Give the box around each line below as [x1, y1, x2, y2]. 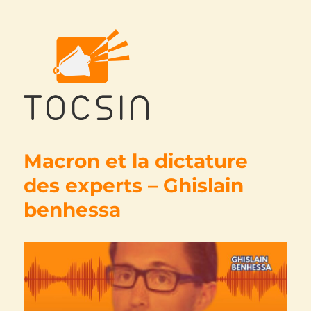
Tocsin [24, 129, 78, 149]
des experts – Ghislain [24, 173, 244, 197]
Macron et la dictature [24, 149, 249, 173]
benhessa [24, 197, 121, 221]
